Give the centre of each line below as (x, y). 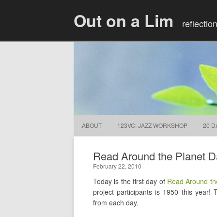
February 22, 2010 (117, 166)
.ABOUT (91, 125)
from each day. (116, 202)
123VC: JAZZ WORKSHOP (152, 125)
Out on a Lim (124, 20)
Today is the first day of (130, 181)
